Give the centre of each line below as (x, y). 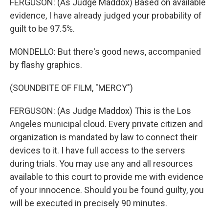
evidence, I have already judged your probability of (106, 15)
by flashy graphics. (46, 65)
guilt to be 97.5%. (42, 29)
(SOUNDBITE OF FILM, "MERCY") (71, 88)
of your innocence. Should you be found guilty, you (107, 190)
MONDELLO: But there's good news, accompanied (105, 52)
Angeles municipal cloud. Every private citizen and (106, 124)
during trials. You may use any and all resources (101, 164)
